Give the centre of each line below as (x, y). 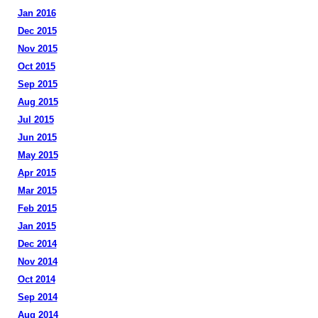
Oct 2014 (36, 279)
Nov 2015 (37, 49)
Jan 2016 (37, 13)
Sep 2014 (37, 297)
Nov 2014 (37, 262)
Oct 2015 (36, 66)
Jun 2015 (37, 137)
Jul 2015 (35, 120)
